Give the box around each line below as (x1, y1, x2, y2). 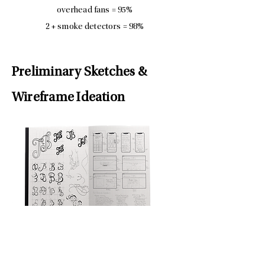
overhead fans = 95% (56, 6, 133, 15)
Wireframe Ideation (12, 91, 125, 105)
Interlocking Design (12, 241, 112, 253)
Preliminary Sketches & (12, 66, 147, 79)
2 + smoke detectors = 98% (45, 22, 144, 31)
